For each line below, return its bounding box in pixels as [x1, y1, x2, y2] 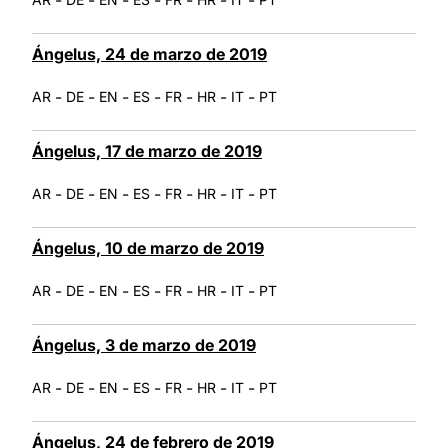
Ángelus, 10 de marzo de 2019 [32, 237, 264, 258]
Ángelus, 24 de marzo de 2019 [32, 43, 267, 64]
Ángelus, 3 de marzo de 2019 [32, 334, 256, 355]
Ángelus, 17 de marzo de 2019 [32, 140, 262, 161]
